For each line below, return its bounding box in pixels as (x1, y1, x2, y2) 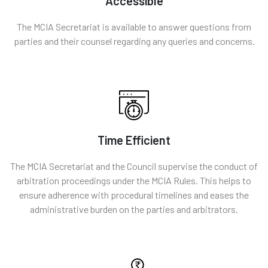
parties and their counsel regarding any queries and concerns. (13, 35, 255, 47)
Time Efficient (98, 132, 170, 147)
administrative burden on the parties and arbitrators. (30, 203, 238, 215)
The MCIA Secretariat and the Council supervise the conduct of (10, 160, 258, 172)
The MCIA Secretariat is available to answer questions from (17, 20, 251, 32)
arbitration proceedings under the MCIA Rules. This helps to (17, 174, 251, 186)
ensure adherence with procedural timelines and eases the (19, 188, 249, 200)
